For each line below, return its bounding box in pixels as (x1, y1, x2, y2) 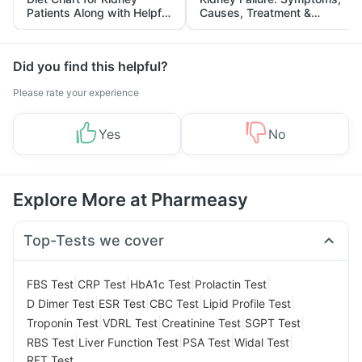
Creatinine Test (162, 315, 241, 330)
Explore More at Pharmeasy (13, 189, 248, 210)
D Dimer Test (27, 296, 95, 310)
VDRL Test (103, 315, 158, 330)
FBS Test (27, 276, 74, 291)
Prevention (200, 19, 256, 33)
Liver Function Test (78, 335, 179, 349)
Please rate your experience (13, 86, 139, 99)
